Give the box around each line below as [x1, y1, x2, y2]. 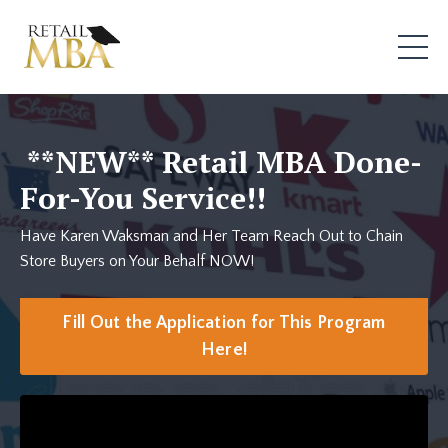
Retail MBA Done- [162, 142, 422, 183]
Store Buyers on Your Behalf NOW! [20, 252, 254, 271]
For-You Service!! [20, 178, 266, 219]
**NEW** [20, 142, 162, 183]
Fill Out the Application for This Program [62, 312, 386, 333]
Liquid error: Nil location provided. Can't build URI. [20, 398, 355, 417]
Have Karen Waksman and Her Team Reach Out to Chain [20, 227, 403, 246]
